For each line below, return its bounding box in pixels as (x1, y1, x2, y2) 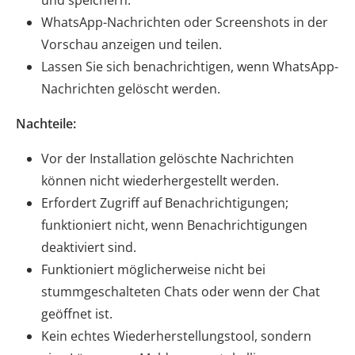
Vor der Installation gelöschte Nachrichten (41, 149, 294, 167)
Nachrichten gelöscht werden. (41, 79, 220, 97)
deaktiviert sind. (41, 238, 136, 256)
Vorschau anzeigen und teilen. (41, 35, 222, 53)
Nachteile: (16, 114, 76, 132)
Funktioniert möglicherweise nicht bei (41, 260, 265, 278)
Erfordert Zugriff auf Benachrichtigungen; (41, 193, 288, 212)
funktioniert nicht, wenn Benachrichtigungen (41, 216, 307, 234)
